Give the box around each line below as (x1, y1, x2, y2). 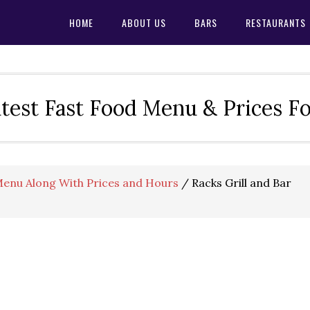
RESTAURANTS (246, 15, 306, 30)
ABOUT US (122, 15, 166, 30)
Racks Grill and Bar (189, 176, 291, 190)
